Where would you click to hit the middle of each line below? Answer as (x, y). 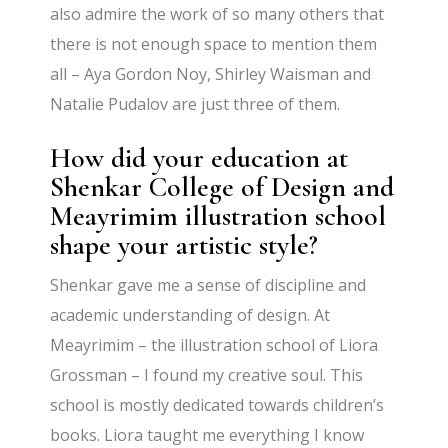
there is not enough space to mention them (214, 44)
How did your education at (199, 158)
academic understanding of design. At (190, 315)
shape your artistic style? (184, 245)
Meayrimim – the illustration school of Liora (214, 345)
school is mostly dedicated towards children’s (217, 405)
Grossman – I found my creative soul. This (207, 375)
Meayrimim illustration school (218, 216)
